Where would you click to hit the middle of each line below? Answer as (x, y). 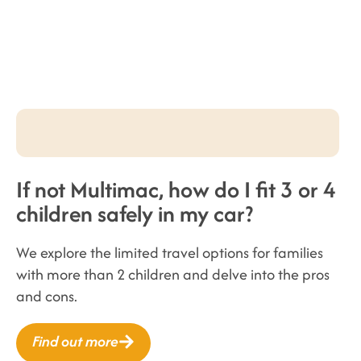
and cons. (47, 296)
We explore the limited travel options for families (170, 253)
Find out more (75, 341)
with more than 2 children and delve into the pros (173, 274)
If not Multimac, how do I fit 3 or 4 (176, 189)
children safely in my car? (135, 214)
